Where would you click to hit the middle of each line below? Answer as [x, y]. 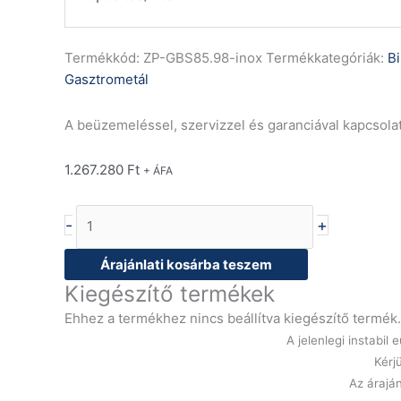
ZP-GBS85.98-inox [205, 58]
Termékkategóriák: [327, 58]
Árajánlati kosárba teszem [186, 264]
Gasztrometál [107, 80]
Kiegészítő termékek [170, 293]
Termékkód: [104, 58]
